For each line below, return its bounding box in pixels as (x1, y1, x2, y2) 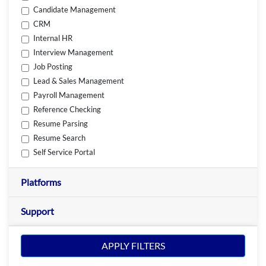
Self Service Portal (33, 147, 96, 157)
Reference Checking (33, 104, 102, 115)
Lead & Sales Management (33, 76, 125, 86)
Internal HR (33, 33, 73, 43)
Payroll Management (33, 90, 105, 100)
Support (21, 205, 54, 217)
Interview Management (33, 47, 114, 58)
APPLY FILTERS (101, 240, 165, 252)
